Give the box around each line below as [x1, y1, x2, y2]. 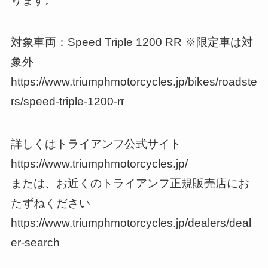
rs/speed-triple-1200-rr [10, 95, 124, 108]
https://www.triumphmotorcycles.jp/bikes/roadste [10, 75, 257, 89]
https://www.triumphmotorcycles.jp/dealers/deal [10, 216, 251, 229]
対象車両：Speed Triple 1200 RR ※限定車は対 [10, 36, 253, 49]
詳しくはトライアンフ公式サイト [10, 137, 181, 150]
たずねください [10, 196, 90, 209]
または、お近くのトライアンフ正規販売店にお [10, 176, 249, 190]
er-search [10, 236, 60, 249]
